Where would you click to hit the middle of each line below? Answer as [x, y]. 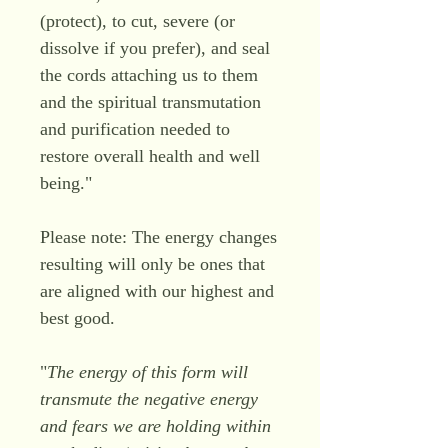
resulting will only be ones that [152, 264]
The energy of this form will [147, 372]
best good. [77, 318]
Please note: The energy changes [158, 237]
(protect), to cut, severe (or [137, 21]
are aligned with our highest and [157, 291]
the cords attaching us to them [149, 75]
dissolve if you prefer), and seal [155, 48]
